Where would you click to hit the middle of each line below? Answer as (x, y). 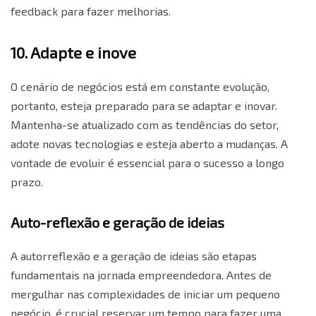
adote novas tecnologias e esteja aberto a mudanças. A (149, 144)
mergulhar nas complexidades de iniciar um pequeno (145, 294)
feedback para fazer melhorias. (91, 11)
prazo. (27, 182)
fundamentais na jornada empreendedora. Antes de (141, 275)
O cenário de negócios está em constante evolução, (140, 87)
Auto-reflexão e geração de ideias (117, 223)
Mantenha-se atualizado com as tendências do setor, (145, 125)
